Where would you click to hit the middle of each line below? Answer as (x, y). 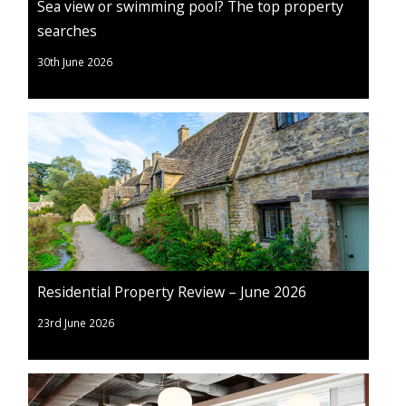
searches (67, 31)
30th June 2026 (75, 62)
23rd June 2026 (76, 323)
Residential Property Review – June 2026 (172, 292)
